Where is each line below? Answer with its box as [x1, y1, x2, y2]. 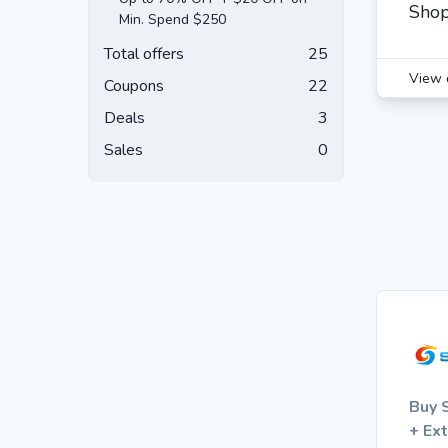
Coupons [104, 75, 164, 97]
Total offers [104, 43, 184, 65]
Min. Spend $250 [119, 10, 226, 29]
